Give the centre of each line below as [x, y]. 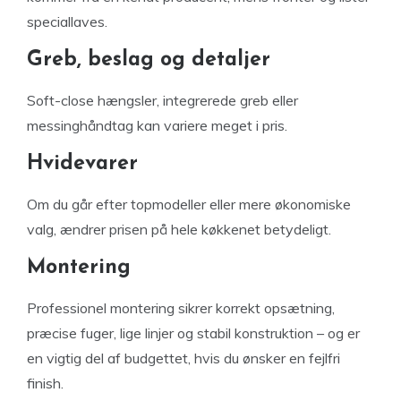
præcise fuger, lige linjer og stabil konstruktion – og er [193, 333]
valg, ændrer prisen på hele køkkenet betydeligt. [179, 229]
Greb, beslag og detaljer [149, 60]
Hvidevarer [82, 164]
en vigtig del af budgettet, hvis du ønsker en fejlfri [183, 358]
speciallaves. [67, 21]
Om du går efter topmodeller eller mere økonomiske [189, 204]
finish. [45, 383]
